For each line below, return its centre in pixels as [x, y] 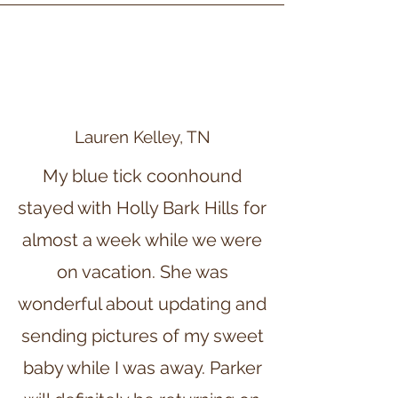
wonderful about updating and [142, 304]
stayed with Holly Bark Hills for [142, 208]
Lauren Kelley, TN [142, 137]
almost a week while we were [142, 240]
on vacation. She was [142, 272]
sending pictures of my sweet [142, 336]
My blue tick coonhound [142, 176]
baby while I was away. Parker [142, 368]
